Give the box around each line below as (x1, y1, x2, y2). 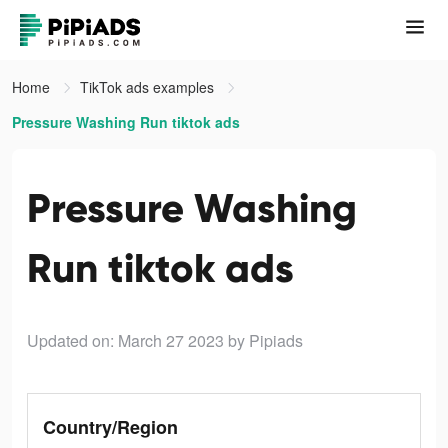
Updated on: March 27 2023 (27, 329, 224, 352)
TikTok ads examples (80, 77, 218, 97)
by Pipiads (228, 329, 303, 352)
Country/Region (43, 414, 178, 440)
